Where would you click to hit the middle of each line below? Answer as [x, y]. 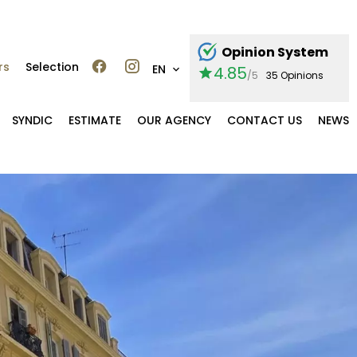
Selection [52, 67]
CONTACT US [265, 120]
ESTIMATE [95, 120]
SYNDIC [32, 120]
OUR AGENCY [174, 120]
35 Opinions [295, 75]
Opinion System [275, 52]
